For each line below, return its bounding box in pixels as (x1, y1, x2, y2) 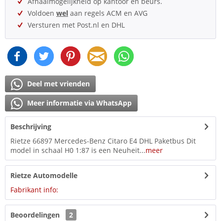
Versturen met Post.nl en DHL (28, 20, 125, 30)
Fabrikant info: (10, 185, 58, 195)
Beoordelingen (10, 210, 60, 220)
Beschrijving (10, 122, 51, 132)
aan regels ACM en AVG (68, 8, 147, 18)
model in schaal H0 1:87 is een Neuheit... (10, 146, 146, 155)
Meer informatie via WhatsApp (25, 98, 132, 108)
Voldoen (28, 8, 56, 18)
